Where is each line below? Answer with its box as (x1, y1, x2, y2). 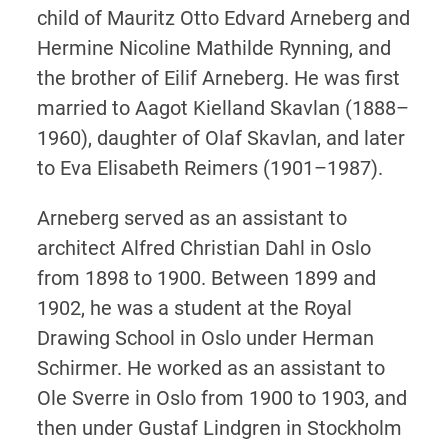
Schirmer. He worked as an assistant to (36, 355, 385, 380)
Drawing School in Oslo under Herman (36, 325, 374, 350)
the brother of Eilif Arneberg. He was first (36, 65, 400, 90)
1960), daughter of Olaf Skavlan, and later (36, 125, 405, 150)
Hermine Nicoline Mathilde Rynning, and (36, 35, 391, 60)
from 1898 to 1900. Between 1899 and (36, 265, 376, 290)
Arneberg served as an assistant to (36, 205, 347, 230)
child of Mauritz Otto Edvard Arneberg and (36, 5, 410, 30)
